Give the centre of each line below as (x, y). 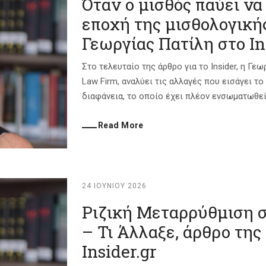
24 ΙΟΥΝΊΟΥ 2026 (114, 186)
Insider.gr (119, 251)
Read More (121, 125)
